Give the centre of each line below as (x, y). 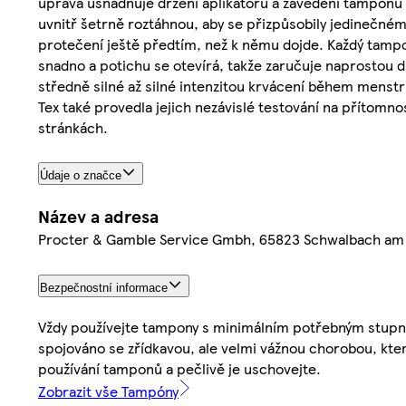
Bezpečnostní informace (104, 288)
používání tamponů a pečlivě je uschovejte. (179, 369)
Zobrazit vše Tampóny (108, 391)
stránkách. (73, 127)
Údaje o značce (81, 176)
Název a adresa (98, 217)
